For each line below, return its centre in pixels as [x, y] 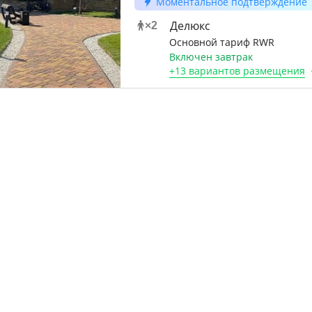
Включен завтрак [211, 57]
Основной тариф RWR [221, 42]
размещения [272, 71]
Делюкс [190, 26]
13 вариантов [207, 71]
